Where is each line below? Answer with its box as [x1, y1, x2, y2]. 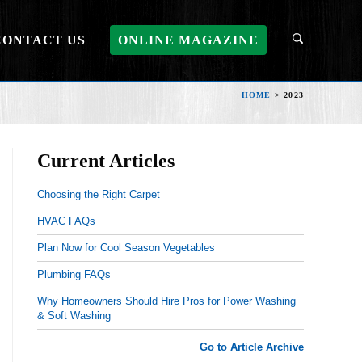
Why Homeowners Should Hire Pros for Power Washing [37, 295, 296, 307]
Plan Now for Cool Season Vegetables [37, 242, 215, 254]
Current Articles [37, 150, 175, 171]
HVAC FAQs [37, 215, 95, 227]
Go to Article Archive [200, 341, 304, 353]
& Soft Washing [37, 309, 111, 322]
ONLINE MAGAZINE [118, 33, 259, 47]
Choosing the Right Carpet [37, 188, 160, 200]
